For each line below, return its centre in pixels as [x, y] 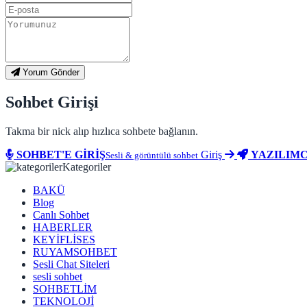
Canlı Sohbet [61, 215]
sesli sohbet [58, 277]
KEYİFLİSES [64, 240]
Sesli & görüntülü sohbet [152, 156]
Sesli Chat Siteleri [71, 265]
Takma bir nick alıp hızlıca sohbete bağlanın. [102, 132]
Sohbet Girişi [52, 102]
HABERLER [63, 228]
